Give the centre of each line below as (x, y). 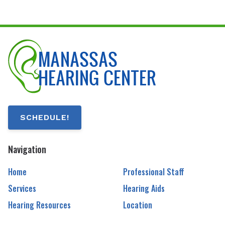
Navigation (27, 149)
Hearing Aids (144, 188)
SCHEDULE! (45, 118)
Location (137, 205)
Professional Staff (153, 172)
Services (22, 188)
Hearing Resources (39, 205)
